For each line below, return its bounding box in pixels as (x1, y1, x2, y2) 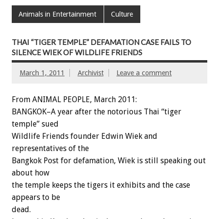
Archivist (77, 68, 104, 77)
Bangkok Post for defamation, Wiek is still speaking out (12, 155, 206, 165)
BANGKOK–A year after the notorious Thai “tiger (12, 107, 181, 116)
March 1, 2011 (20, 68, 65, 77)
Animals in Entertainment (19, 10, 97, 18)
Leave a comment (116, 68, 172, 77)
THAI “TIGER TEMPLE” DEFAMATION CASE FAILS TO (12, 38, 191, 47)
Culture (111, 10, 133, 18)
